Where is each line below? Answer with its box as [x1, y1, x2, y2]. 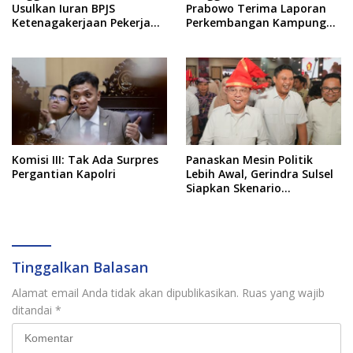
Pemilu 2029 [186, 209, 251, 225]
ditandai [12, 303, 55, 318]
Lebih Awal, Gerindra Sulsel [186, 166, 333, 182]
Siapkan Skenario [186, 180, 281, 196]
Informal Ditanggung [12, 29, 130, 45]
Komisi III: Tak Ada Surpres [12, 152, 158, 168]
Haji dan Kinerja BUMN [186, 29, 310, 45]
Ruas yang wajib [242, 285, 325, 301]
